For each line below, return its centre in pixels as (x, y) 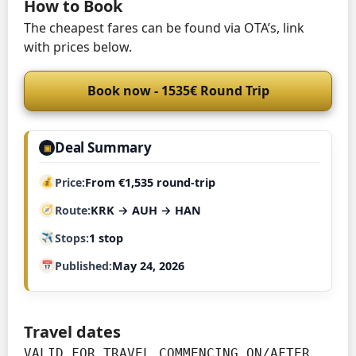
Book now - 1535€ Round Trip (178, 90)
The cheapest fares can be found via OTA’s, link (164, 27)
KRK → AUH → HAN (146, 210)
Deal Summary (103, 147)
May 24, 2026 (148, 265)
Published (82, 265)
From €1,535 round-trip (150, 182)
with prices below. (78, 46)
